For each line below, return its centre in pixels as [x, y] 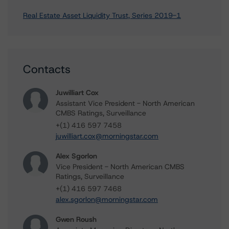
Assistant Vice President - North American [125, 103]
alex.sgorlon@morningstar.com [107, 199]
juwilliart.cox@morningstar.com [107, 136]
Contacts [47, 69]
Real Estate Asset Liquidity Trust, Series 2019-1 [102, 15]
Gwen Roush [76, 219]
